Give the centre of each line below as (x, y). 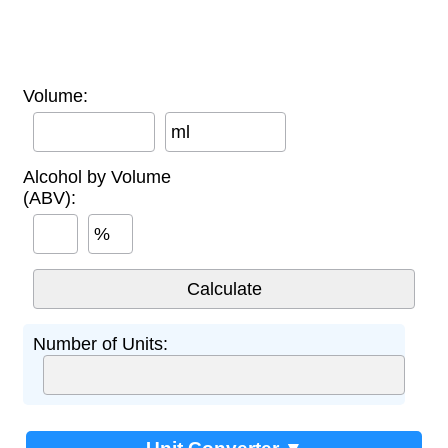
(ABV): (49, 198)
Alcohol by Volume (97, 177)
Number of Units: (100, 344)
